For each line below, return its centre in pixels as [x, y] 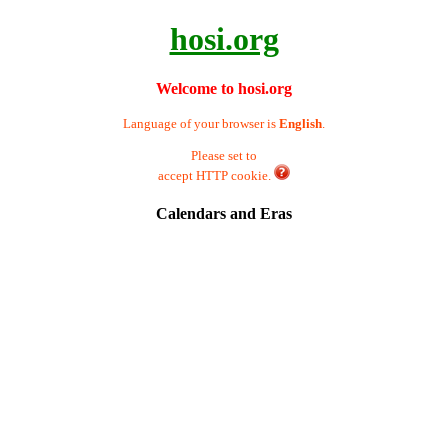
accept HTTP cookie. [216, 175]
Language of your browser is [201, 123]
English [300, 123]
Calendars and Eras [224, 214]
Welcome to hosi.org [224, 88]
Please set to [224, 155]
